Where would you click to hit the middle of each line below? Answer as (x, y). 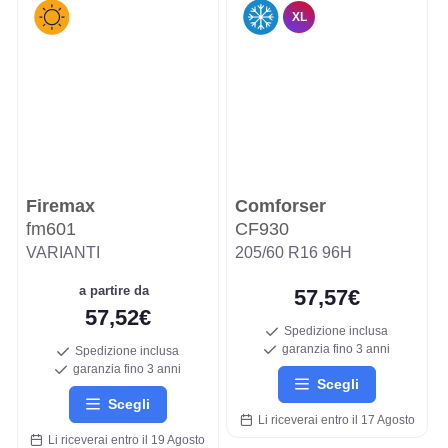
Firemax (60, 205)
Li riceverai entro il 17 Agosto (333, 419)
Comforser (280, 205)
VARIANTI (62, 252)
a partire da (117, 290)
